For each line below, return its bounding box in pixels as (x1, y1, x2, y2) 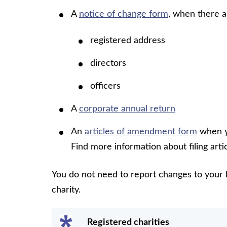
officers (90, 81, 121, 91)
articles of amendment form (85, 127, 197, 136)
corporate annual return (79, 104, 175, 113)
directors (90, 58, 126, 68)
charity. (52, 185, 81, 195)
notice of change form (79, 9, 168, 19)
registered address (90, 35, 165, 45)
